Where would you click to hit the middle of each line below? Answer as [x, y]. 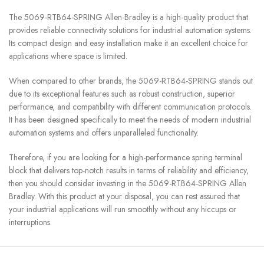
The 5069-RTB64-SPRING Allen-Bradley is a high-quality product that [128, 17]
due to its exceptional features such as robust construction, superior [122, 93]
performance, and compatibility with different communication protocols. [130, 106]
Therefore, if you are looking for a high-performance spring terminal [126, 157]
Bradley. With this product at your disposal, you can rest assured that [124, 196]
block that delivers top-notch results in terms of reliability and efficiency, [129, 170]
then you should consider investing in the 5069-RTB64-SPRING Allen [128, 183]
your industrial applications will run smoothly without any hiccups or [123, 209]
